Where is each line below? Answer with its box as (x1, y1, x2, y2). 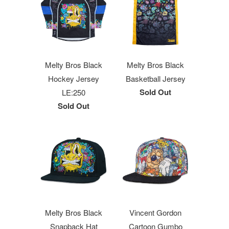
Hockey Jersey (48, 73, 99, 84)
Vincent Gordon (129, 207, 181, 218)
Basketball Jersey (125, 73, 186, 84)
